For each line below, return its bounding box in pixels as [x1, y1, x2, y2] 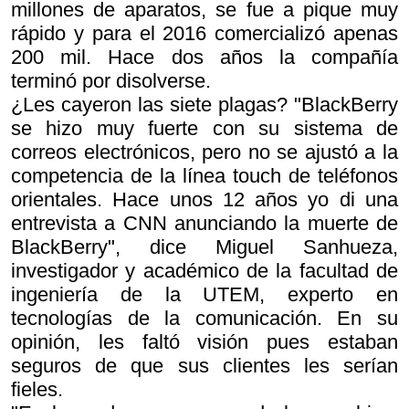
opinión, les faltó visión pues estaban [11, 330, 398, 354]
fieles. [11, 378, 68, 402]
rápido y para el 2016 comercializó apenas [11, 22, 398, 46]
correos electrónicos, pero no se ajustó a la [11, 141, 398, 164]
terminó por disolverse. [11, 69, 216, 93]
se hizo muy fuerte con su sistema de [11, 117, 398, 141]
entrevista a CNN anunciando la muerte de [11, 212, 398, 236]
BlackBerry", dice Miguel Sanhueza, [11, 236, 398, 259]
